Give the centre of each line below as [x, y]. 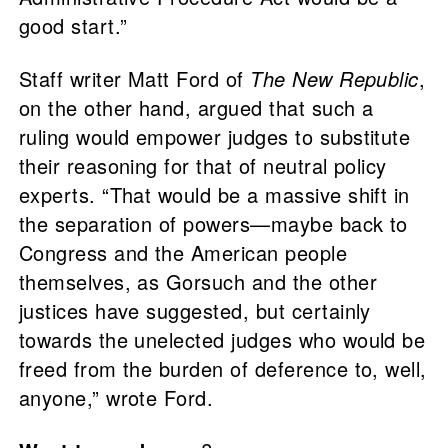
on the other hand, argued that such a [196, 108]
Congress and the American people [183, 253]
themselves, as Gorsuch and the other [197, 282]
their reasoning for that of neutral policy [202, 166]
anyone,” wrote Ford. [116, 398]
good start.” [73, 26]
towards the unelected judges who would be [222, 340]
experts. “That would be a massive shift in [214, 195]
